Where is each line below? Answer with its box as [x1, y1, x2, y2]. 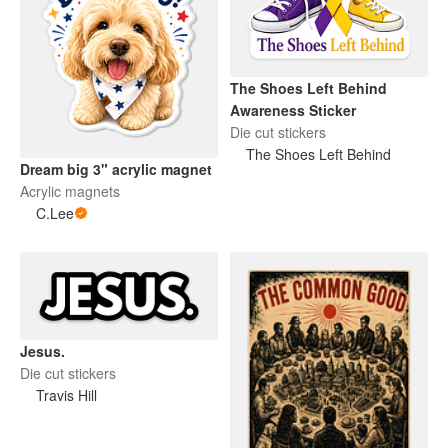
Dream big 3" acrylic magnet [20, 159, 212, 180]
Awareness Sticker [230, 99, 356, 120]
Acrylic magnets [20, 181, 120, 202]
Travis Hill [36, 384, 97, 405]
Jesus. [20, 340, 65, 361]
